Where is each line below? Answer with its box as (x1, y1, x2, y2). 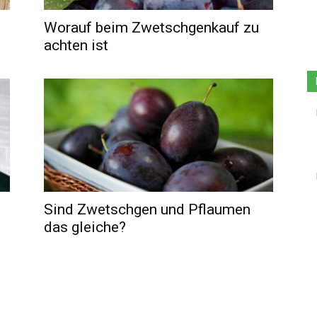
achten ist (44, 37, 108, 54)
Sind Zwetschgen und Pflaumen (44, 201, 250, 218)
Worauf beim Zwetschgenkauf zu (44, 19, 259, 36)
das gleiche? (44, 219, 126, 236)
